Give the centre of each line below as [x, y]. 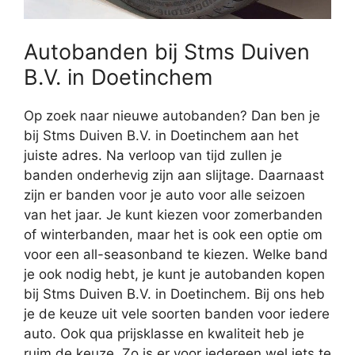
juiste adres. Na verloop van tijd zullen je [153, 155]
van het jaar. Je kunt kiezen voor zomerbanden [173, 214]
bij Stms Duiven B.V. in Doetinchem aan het [161, 135]
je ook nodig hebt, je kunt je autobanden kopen [174, 274]
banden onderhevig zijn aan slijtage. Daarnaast [174, 175]
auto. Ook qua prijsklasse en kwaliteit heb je [164, 333]
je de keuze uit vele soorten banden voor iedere [177, 313]
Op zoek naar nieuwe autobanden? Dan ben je [172, 115]
